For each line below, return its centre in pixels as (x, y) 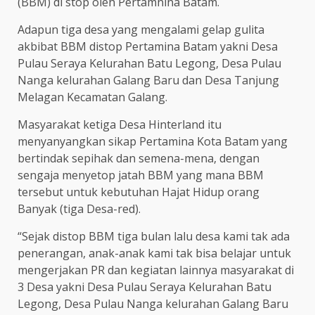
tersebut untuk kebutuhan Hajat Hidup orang (139, 192)
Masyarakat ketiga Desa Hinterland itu (120, 124)
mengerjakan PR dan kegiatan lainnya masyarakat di (156, 270)
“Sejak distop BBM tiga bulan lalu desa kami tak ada (154, 236)
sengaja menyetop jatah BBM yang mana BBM (141, 175)
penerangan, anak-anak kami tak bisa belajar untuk (154, 253)
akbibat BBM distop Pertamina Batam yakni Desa (148, 46)
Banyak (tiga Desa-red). (79, 209)
